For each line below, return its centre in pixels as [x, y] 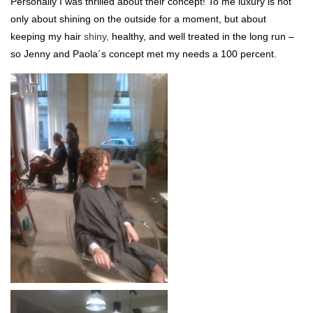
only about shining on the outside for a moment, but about [138, 19]
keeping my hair [47, 36]
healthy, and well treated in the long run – [203, 36]
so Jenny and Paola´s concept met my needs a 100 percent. [144, 53]
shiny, [98, 36]
